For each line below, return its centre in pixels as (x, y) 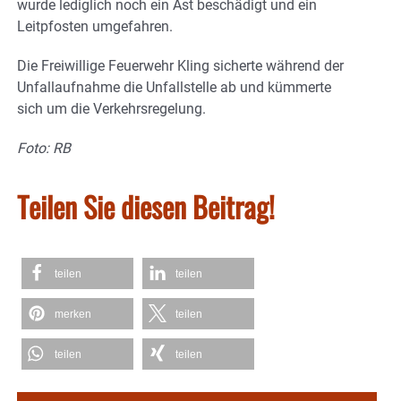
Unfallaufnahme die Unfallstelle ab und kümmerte (174, 88)
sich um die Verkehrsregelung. (111, 109)
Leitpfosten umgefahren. (95, 27)
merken (73, 315)
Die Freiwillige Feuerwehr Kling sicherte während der (180, 66)
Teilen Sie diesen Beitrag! (146, 207)
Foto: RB (44, 149)
